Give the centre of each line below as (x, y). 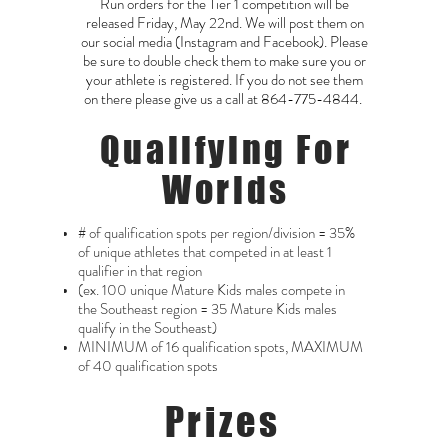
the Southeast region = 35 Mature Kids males (207, 309)
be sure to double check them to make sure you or (224, 61)
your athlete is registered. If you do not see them (224, 80)
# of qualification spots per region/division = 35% (216, 233)
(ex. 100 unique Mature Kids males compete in (211, 290)
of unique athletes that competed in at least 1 (205, 252)
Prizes (222, 422)
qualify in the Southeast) (147, 328)
